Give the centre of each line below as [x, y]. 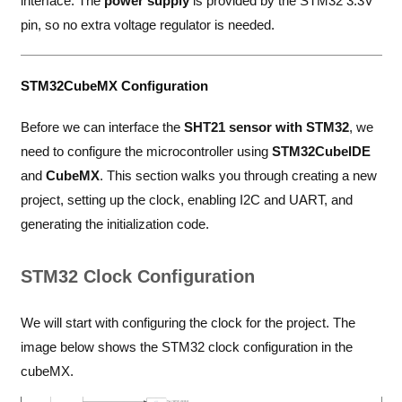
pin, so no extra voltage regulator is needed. [147, 24]
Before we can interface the [102, 127]
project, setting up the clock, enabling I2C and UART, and [186, 200]
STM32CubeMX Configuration [114, 85]
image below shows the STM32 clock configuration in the [186, 346]
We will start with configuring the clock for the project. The [188, 322]
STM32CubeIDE [321, 152]
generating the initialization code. [114, 224]
